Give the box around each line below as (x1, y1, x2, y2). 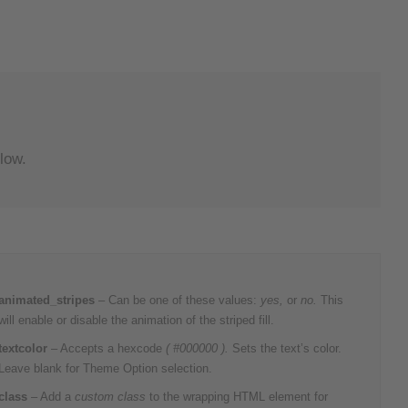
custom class (71, 390, 147, 404)
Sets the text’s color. (229, 342, 342, 356)
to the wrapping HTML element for (146, 390, 329, 404)
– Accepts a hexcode (47, 342, 167, 356)
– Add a (27, 390, 72, 404)
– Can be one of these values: (95, 293, 261, 308)
